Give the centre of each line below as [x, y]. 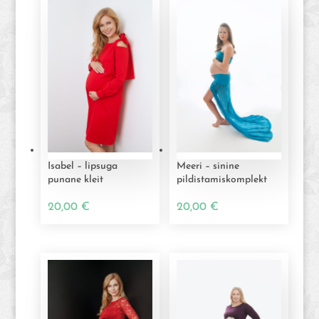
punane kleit [75, 179]
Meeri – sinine [208, 166]
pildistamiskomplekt [221, 179]
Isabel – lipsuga [82, 166]
